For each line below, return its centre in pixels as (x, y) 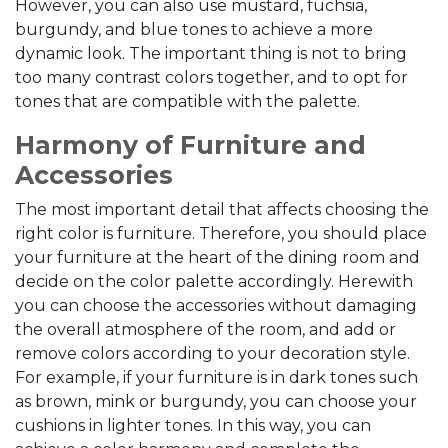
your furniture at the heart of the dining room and (217, 257)
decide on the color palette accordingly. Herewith (214, 281)
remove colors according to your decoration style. (212, 353)
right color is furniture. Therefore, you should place (221, 233)
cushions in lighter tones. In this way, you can (193, 425)
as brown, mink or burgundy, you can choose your (216, 401)
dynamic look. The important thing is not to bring (211, 53)
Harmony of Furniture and (190, 145)
